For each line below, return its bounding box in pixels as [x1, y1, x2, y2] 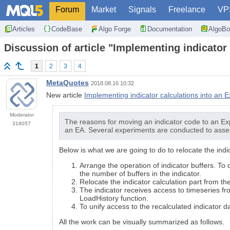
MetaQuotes [46, 79, 89, 87]
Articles [12, 25, 35, 33]
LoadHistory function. [80, 194, 148, 203]
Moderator [9, 112, 34, 118]
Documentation [147, 25, 192, 33]
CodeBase [51, 25, 82, 33]
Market [91, 5, 116, 14]
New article [46, 91, 84, 100]
